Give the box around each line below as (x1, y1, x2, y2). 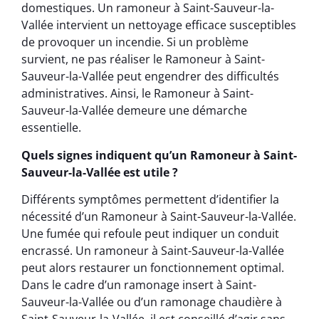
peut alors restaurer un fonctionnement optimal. (21, 259, 284, 276)
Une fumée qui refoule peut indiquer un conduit (21, 225, 279, 241)
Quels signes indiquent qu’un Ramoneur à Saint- (21, 147, 297, 163)
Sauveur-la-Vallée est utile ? (21, 164, 178, 180)
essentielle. (21, 120, 81, 136)
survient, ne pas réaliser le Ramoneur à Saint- (21, 51, 265, 68)
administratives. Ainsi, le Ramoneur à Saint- (21, 85, 253, 102)
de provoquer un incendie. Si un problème (21, 34, 249, 51)
